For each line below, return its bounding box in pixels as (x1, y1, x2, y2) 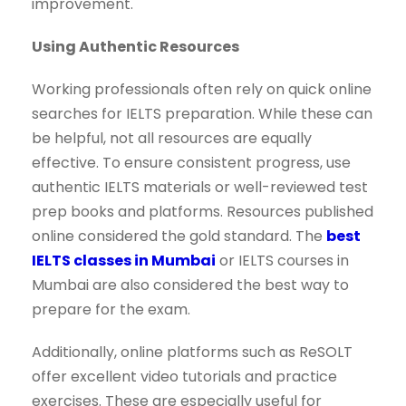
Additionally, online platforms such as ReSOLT (32, 342, 353, 363)
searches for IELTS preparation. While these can (32, 103, 372, 125)
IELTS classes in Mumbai (32, 250, 216, 272)
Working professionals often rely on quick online (32, 79, 372, 101)
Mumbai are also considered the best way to (32, 275, 349, 296)
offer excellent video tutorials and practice (32, 366, 337, 388)
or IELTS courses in (216, 250, 349, 272)
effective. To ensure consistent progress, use (32, 152, 351, 174)
